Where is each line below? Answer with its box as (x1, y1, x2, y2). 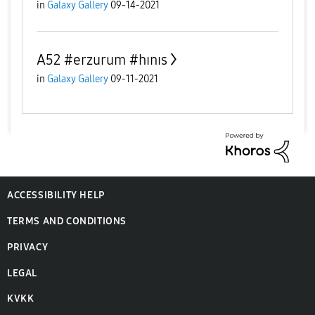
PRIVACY (7, 241, 49, 254)
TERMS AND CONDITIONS (7, 215, 127, 228)
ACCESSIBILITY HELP (7, 189, 105, 202)
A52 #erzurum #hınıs (37, 51, 167, 68)
